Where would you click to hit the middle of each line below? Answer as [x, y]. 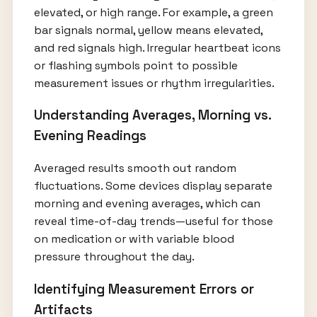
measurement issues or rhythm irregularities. [154, 83]
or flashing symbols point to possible [136, 65]
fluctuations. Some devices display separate [153, 186]
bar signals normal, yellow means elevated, [148, 30]
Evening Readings [90, 136]
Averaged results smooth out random [135, 168]
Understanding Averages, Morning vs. [152, 115]
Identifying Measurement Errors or [144, 289]
